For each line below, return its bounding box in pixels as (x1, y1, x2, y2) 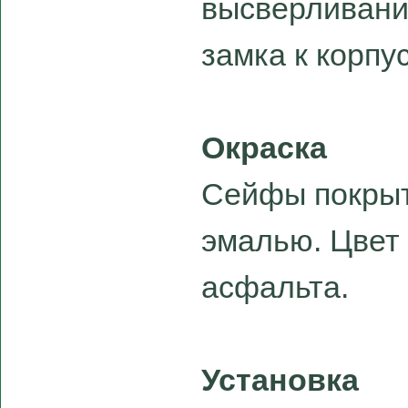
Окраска (201, 130, 327, 166)
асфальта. (201, 270, 349, 305)
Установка (201, 362, 359, 398)
